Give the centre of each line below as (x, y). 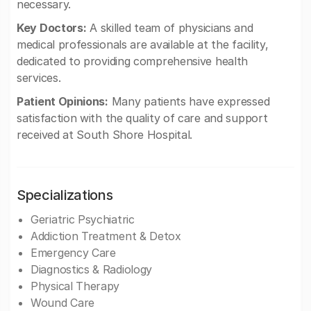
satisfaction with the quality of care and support (142, 118)
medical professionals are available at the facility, (143, 44)
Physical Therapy (75, 286)
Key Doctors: (52, 28)
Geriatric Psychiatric (83, 219)
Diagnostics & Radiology (92, 269)
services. (39, 78)
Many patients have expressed (189, 101)
